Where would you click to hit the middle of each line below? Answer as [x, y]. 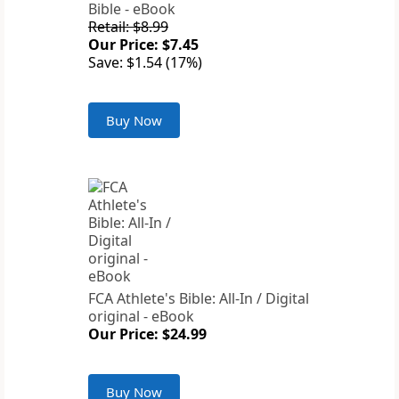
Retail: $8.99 [128, 27]
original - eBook [141, 317]
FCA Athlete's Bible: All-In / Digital [199, 299]
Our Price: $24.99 [147, 334]
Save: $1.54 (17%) [145, 63]
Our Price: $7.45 [143, 45]
